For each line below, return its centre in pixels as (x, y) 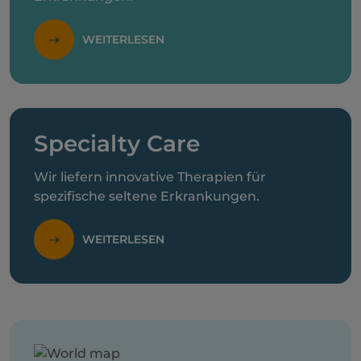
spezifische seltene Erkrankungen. (147, 196)
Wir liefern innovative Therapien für (150, 177)
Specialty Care (117, 143)
